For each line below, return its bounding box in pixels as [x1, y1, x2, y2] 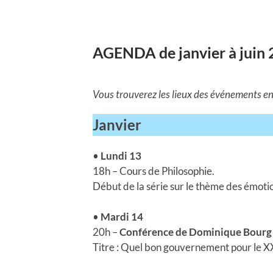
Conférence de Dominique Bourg [119, 225, 272, 238]
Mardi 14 [101, 210, 143, 223]
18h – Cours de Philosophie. [93, 164, 214, 177]
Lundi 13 [99, 149, 141, 162]
